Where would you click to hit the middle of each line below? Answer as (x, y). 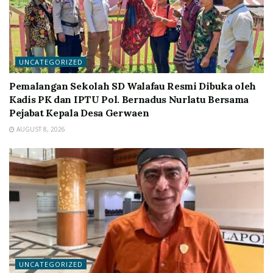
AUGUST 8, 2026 (40, 129)
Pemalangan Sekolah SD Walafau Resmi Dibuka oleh (133, 86)
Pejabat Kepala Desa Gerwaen (79, 113)
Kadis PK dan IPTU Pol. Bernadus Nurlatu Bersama (129, 99)
